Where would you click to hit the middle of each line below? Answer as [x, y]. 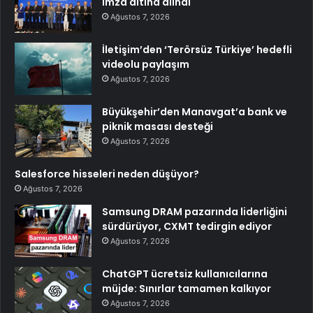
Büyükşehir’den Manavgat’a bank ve [195, 111]
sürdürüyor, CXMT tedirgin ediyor [187, 226]
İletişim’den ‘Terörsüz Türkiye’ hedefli [197, 49]
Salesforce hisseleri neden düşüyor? [107, 174]
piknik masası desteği [158, 126]
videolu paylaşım [146, 64]
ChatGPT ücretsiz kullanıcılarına [185, 274]
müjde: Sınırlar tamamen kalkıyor [187, 288]
